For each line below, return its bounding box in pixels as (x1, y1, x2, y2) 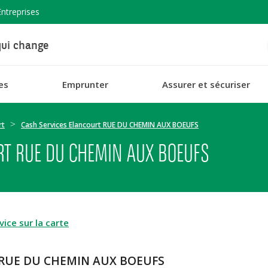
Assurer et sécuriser (162, 78, 250, 90)
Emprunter (62, 78, 108, 90)
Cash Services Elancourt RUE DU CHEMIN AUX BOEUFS (21, 120, 199, 130)
